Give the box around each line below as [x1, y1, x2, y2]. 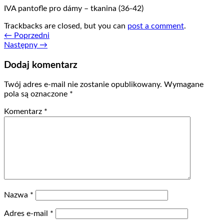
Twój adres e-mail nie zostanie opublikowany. [4, 80, 162, 89]
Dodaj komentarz [4, 60, 77, 70]
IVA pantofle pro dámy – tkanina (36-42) [4, 4, 143, 12]
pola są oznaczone [4, 90, 69, 98]
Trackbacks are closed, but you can [4, 21, 127, 30]
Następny [4, 40, 39, 49]
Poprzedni [12, 31, 49, 39]
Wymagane [164, 80, 203, 89]
